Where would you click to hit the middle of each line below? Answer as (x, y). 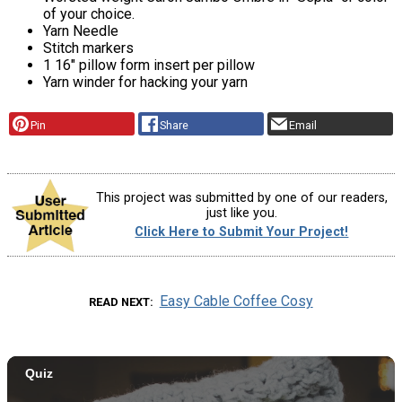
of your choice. (89, 14)
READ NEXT (120, 302)
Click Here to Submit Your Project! (242, 232)
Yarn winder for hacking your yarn (145, 83)
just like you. (241, 213)
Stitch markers (88, 48)
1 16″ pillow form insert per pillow (149, 66)
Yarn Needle (81, 31)
